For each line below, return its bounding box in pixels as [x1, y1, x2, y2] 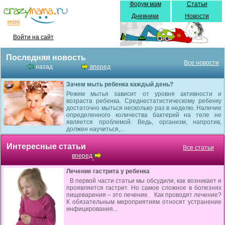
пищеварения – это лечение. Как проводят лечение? [66, 191, 221, 198]
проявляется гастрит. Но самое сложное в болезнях [66, 184, 221, 191]
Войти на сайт [13, 34, 54, 41]
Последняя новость [6, 53, 86, 62]
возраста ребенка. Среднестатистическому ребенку [66, 97, 221, 104]
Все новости [184, 59, 219, 66]
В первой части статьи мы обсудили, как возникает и [66, 177, 221, 184]
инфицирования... [66, 205, 118, 212]
